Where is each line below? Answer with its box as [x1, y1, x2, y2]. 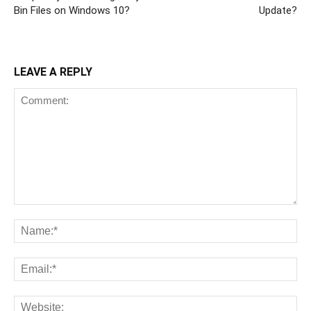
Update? [259, 4, 297, 17]
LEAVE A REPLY [14, 65, 92, 79]
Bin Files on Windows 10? [14, 4, 130, 17]
